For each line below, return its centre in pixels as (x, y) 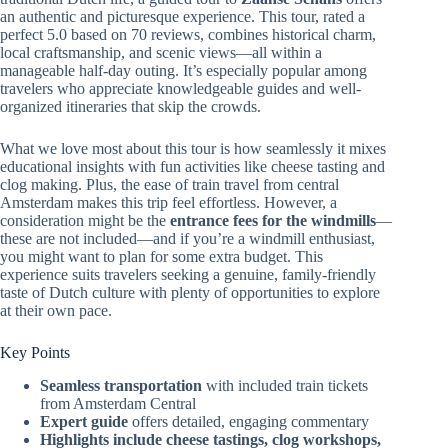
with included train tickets (285, 385)
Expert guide (84, 421)
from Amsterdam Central (118, 403)
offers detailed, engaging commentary (248, 421)
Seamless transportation (121, 385)
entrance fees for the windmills (273, 220)
